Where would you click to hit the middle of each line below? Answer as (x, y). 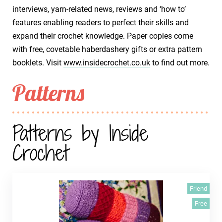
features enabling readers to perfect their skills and (101, 23)
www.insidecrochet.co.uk (107, 63)
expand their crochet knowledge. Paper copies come (103, 36)
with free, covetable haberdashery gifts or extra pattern (107, 49)
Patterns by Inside (80, 133)
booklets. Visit (38, 63)
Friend (198, 189)
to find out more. (180, 63)
